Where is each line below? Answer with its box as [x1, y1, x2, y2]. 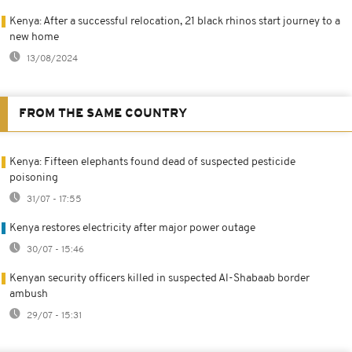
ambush [9, 288, 48, 300]
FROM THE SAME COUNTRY [19, 107, 187, 120]
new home [9, 31, 59, 43]
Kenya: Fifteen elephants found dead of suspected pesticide [9, 156, 295, 168]
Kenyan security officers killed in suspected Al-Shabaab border [9, 272, 310, 284]
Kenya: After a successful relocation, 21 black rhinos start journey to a [9, 15, 340, 27]
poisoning [9, 171, 58, 184]
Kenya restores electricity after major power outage [9, 222, 255, 234]
